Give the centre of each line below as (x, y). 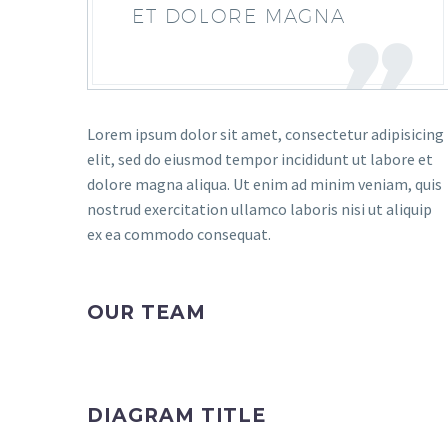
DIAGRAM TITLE (177, 415)
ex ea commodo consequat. (179, 234)
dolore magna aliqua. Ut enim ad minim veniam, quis (264, 184)
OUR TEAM (146, 312)
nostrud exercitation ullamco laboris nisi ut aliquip (259, 209)
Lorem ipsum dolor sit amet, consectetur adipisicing (265, 134)
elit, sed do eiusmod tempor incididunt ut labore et (260, 159)
